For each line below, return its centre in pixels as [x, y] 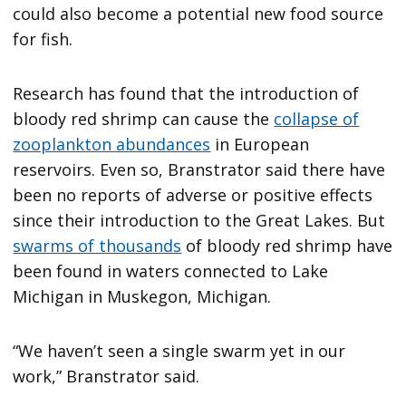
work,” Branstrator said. [106, 376]
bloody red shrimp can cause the [144, 118]
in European [260, 144]
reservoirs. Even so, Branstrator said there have [199, 169]
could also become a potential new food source [198, 13]
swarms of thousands [97, 245]
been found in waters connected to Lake [171, 271]
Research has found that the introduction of [186, 93]
